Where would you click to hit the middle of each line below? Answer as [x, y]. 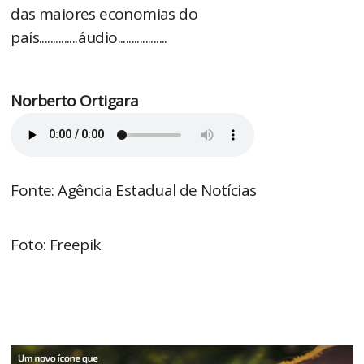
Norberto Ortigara [75, 100]
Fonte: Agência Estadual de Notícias [134, 190]
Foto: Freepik [56, 244]
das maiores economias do [104, 13]
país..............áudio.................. [89, 37]
